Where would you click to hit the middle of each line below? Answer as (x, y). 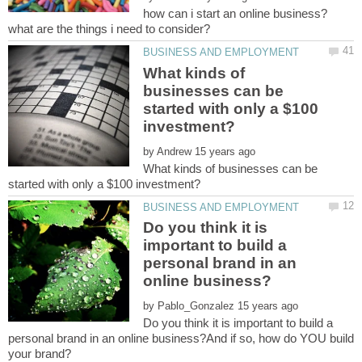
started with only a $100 (231, 108)
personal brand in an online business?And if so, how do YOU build (181, 338)
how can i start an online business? (236, 14)
